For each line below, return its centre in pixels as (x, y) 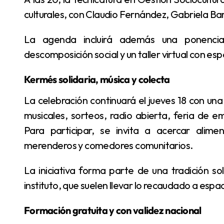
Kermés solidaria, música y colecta (97, 79)
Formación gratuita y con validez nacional (113, 210)
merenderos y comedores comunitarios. (108, 145)
